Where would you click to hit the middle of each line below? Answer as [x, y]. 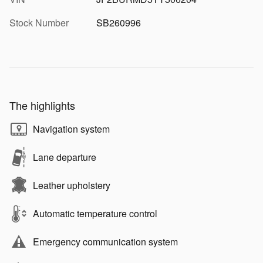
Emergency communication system [105, 242]
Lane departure [65, 157]
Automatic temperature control [95, 214]
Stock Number [39, 23]
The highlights [42, 105]
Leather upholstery [72, 186]
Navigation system [71, 129]
